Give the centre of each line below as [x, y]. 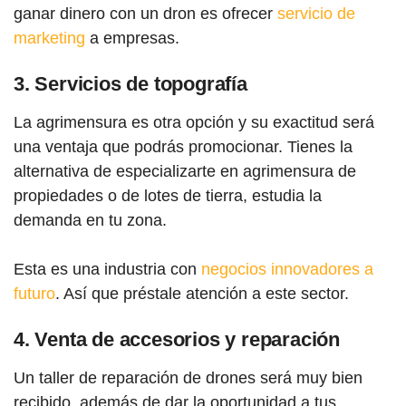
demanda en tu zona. [90, 220]
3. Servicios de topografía [130, 83]
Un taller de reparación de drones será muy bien [188, 377]
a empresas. [132, 38]
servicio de [316, 13]
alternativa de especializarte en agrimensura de [185, 171]
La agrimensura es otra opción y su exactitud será [194, 122]
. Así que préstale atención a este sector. [202, 293]
